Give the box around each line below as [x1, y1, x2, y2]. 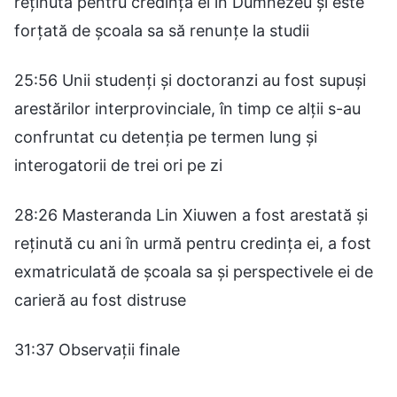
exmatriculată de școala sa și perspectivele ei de [14, 261, 373, 281]
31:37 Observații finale [14, 339, 180, 359]
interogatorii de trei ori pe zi [14, 155, 222, 175]
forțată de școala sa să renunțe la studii [14, 20, 309, 40]
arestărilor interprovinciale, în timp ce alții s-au [14, 98, 361, 118]
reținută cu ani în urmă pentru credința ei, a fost [14, 233, 371, 253]
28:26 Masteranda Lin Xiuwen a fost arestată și [14, 205, 368, 224]
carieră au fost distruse [14, 290, 186, 309]
